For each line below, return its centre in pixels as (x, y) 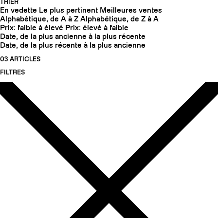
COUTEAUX (184, 152)
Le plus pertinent (68, 10)
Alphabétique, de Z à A (119, 19)
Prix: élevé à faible (97, 28)
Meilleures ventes (131, 10)
